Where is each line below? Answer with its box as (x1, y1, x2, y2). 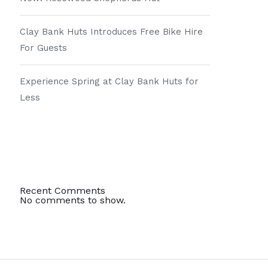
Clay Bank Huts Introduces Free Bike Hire (20, 26, 203, 37)
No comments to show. (20, 194, 126, 206)
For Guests (20, 42, 68, 53)
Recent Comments (20, 185, 106, 196)
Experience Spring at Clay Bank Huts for (20, 76, 199, 87)
